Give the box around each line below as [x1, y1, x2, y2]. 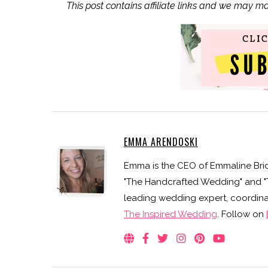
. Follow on [217, 209, 266, 220]
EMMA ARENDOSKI [124, 135, 198, 149]
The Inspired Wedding [124, 209, 217, 220]
